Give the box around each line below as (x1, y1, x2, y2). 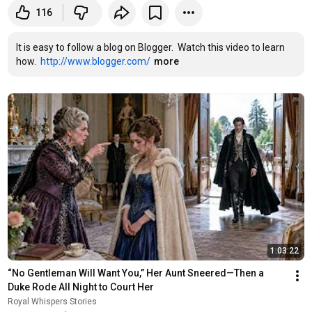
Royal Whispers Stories (7, 296, 97, 306)
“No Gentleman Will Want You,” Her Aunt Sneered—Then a (7, 267, 264, 279)
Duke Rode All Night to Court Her (7, 281, 154, 292)
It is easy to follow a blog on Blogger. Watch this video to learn (15, 42, 285, 53)
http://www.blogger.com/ (40, 56, 150, 67)
